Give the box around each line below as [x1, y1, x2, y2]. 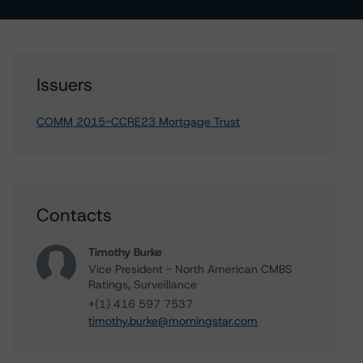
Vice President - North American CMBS [88, 262, 293, 276]
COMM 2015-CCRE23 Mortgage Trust [36, 114, 241, 129]
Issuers [36, 73, 93, 96]
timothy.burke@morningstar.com [88, 314, 258, 328]
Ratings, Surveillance [88, 277, 198, 292]
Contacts [36, 203, 113, 227]
